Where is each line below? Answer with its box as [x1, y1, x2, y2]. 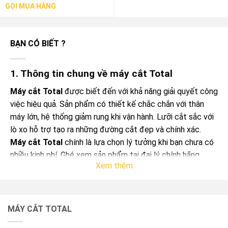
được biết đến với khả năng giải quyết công [63, 86, 218, 96]
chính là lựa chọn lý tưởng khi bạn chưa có [63, 137, 214, 147]
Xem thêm [95, 161, 133, 171]
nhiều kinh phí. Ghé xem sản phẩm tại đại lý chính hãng [10, 150, 199, 160]
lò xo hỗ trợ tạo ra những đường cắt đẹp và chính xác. [10, 124, 201, 134]
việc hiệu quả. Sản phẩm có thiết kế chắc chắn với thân [10, 99, 204, 109]
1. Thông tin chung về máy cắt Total [10, 68, 173, 80]
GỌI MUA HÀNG [5, 2, 56, 11]
